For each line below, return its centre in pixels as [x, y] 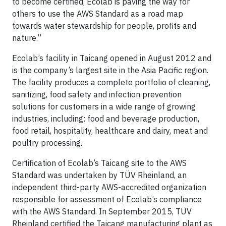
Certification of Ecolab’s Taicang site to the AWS [99, 163]
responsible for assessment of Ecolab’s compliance [107, 199]
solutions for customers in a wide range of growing [104, 106]
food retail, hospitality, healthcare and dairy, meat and [110, 130]
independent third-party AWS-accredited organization [109, 187]
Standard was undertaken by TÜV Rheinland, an [99, 175]
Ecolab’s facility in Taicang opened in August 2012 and [112, 58]
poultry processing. [47, 143]
